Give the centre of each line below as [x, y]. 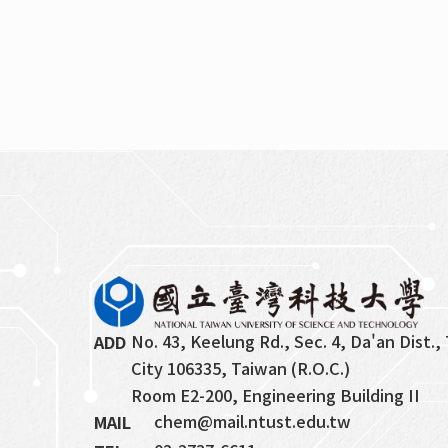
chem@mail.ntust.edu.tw [253, 421]
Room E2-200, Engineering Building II [276, 395]
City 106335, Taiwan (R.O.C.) [241, 368]
